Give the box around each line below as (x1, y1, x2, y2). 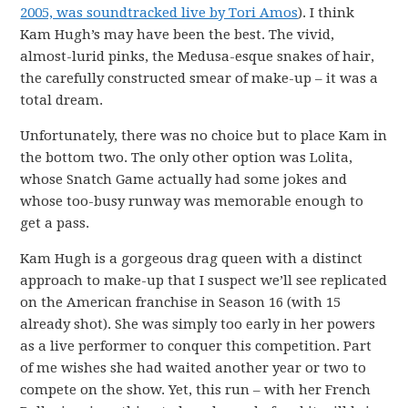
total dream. (20, 91, 104, 108)
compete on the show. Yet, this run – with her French (20, 381, 372, 398)
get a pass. (20, 214, 90, 231)
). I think (298, 4, 355, 21)
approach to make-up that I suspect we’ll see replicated (20, 271, 388, 289)
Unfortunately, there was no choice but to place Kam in (20, 127, 388, 144)
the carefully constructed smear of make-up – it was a (20, 69, 379, 87)
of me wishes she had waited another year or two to (20, 359, 367, 376)
